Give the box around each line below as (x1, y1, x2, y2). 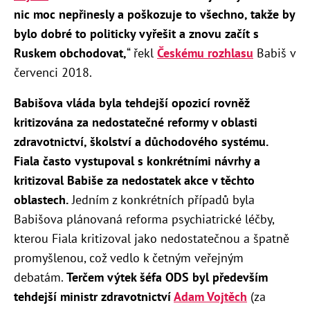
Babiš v (253, 44, 295, 61)
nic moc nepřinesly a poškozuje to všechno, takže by (14, 6, 295, 22)
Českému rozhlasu (157, 44, 253, 61)
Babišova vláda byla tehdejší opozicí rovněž (14, 94, 249, 111)
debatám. (14, 268, 64, 285)
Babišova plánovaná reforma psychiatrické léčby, (14, 210, 274, 227)
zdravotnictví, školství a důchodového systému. (14, 133, 268, 149)
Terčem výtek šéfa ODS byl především (64, 268, 268, 285)
